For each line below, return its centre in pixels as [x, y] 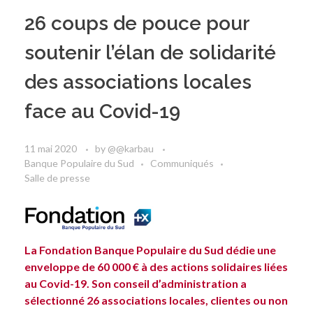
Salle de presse [57, 177]
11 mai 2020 [51, 148]
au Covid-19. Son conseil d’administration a [136, 283]
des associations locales [138, 82]
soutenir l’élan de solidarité [150, 53]
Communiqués [182, 163]
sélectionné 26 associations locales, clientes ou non [156, 300]
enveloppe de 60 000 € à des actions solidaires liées [156, 266]
